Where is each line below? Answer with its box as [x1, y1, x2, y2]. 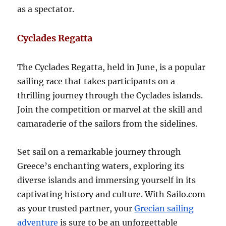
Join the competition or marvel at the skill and [17, 104, 203, 115]
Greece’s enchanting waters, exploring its [17, 160, 185, 171]
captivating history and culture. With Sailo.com [17, 189, 206, 199]
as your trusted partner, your [17, 203, 135, 213]
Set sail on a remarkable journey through [17, 146, 182, 157]
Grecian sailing [134, 203, 194, 213]
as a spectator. [17, 4, 75, 14]
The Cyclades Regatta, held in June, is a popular [17, 62, 206, 72]
